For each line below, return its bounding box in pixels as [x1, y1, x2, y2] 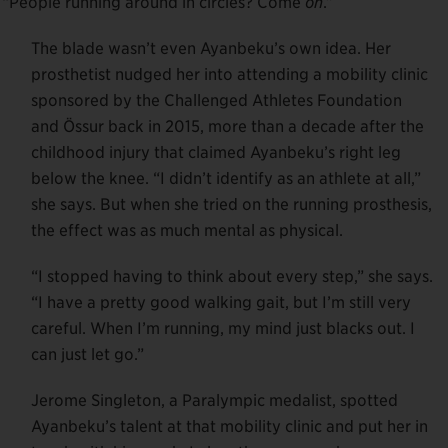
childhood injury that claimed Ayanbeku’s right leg [31, 142, 401, 162]
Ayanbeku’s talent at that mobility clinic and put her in [31, 416, 428, 436]
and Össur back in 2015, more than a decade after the [31, 116, 424, 136]
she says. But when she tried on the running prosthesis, [31, 194, 432, 214]
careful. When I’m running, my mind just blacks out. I [31, 318, 415, 338]
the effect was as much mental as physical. [31, 220, 343, 240]
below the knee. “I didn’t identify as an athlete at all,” [31, 168, 421, 188]
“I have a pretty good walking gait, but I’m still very [31, 292, 411, 312]
